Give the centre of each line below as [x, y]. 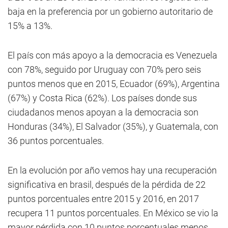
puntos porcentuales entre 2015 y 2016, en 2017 [103, 199]
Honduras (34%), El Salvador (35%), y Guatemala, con [113, 126]
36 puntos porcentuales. [56, 141]
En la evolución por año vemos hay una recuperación [112, 170]
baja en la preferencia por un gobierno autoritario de [110, 11]
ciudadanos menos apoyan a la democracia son [103, 112]
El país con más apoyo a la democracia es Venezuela [112, 55]
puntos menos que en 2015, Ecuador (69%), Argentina [114, 84]
